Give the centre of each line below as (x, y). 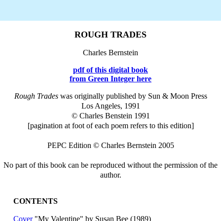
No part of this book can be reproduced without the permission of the (110, 165)
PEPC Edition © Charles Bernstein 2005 (110, 145)
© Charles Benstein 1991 (110, 116)
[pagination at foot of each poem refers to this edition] (110, 126)
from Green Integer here (110, 79)
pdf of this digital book (110, 70)
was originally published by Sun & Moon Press (133, 96)
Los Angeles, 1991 (110, 106)
